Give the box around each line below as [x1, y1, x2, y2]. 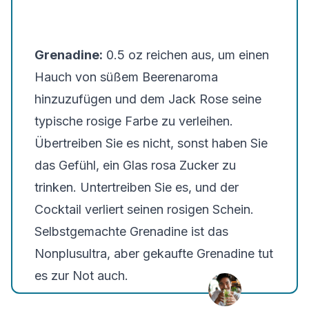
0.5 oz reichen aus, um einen [103, 48, 269, 62]
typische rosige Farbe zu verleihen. [34, 114, 233, 128]
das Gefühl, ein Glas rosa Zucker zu [34, 158, 236, 172]
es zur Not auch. [34, 268, 128, 283]
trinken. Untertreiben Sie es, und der [34, 180, 239, 195]
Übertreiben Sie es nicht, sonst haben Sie [34, 136, 268, 150]
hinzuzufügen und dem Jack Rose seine [34, 92, 261, 106]
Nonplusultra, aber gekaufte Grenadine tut [34, 246, 273, 261]
